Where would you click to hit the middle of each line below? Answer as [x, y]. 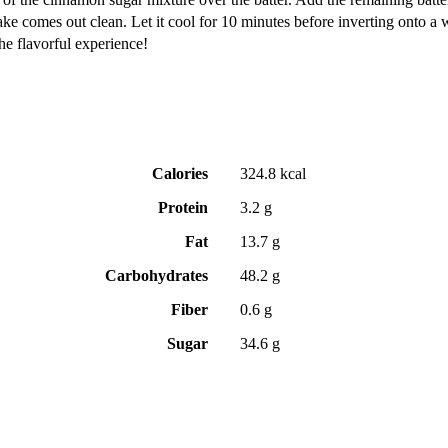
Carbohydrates [156, 276]
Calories [180, 174]
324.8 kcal [273, 174]
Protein [183, 208]
